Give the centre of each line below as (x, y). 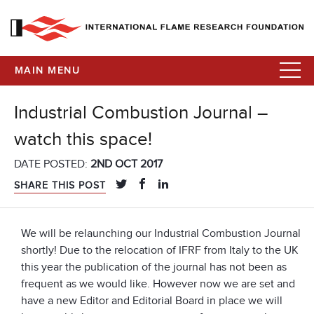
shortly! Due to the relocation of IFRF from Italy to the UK (160, 251)
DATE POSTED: (52, 164)
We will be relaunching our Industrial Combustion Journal (161, 234)
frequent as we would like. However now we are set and (158, 284)
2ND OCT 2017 (127, 164)
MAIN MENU (47, 71)
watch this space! (83, 140)
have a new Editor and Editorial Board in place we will (152, 301)
